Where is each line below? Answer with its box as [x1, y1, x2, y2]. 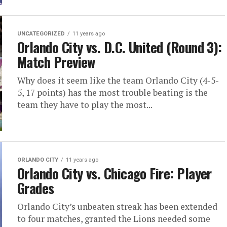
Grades [17, 178, 54, 199]
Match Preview [17, 52, 95, 72]
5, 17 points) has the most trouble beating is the [17, 87, 208, 99]
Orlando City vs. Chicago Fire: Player [17, 163, 212, 184]
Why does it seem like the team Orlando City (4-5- [17, 74, 219, 87]
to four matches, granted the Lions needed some [17, 213, 210, 225]
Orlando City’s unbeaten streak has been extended [17, 201, 217, 213]
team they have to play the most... [17, 99, 153, 111]
